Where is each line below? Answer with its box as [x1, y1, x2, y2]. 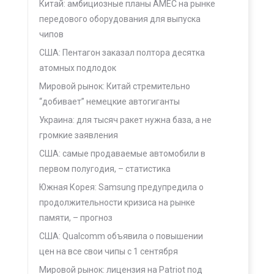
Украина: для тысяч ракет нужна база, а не [39, 115, 212, 125]
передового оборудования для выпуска [39, 14, 201, 24]
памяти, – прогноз [39, 213, 113, 223]
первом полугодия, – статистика [39, 164, 171, 174]
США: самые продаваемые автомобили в [39, 149, 206, 158]
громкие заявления [39, 130, 118, 140]
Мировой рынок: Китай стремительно [39, 81, 190, 91]
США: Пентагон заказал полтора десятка [39, 48, 205, 57]
